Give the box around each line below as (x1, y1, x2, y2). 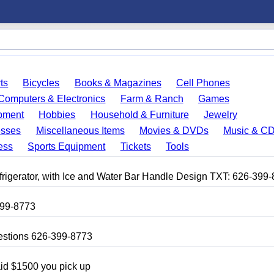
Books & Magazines (74, 78, 161, 88)
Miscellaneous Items (35, 125, 125, 136)
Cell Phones (176, 78, 230, 88)
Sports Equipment (28, 141, 106, 152)
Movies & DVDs (139, 125, 209, 136)
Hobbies (39, 109, 76, 120)
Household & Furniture (90, 109, 189, 120)
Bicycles (23, 78, 60, 88)
